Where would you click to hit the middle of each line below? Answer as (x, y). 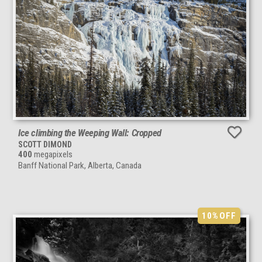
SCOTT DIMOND (45, 144)
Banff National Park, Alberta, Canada (80, 165)
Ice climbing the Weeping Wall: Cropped (90, 132)
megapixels (52, 154)
